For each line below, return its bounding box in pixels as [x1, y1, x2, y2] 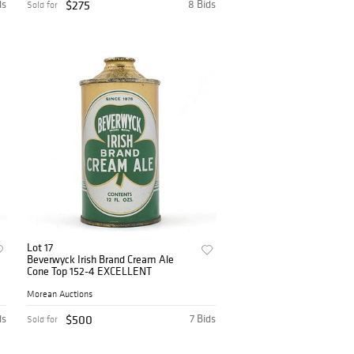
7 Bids [190, 311, 217, 326]
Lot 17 [27, 240, 54, 255]
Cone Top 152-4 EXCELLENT [27, 264, 153, 279]
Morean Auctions [27, 288, 93, 300]
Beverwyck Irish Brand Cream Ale [27, 252, 175, 267]
